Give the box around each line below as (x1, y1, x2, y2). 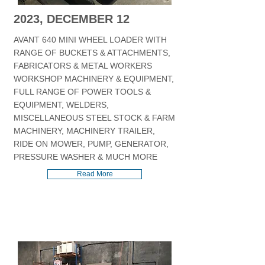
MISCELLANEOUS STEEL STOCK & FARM (14, 113, 175, 122)
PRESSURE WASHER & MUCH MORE (14, 152, 157, 161)
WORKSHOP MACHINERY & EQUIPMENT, (14, 74, 174, 83)
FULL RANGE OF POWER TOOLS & (14, 87, 151, 96)
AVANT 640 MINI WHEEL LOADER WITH (14, 35, 167, 44)
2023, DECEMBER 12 (14, 12, 130, 25)
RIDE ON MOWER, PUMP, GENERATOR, (14, 139, 169, 148)
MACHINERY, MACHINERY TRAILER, (14, 126, 155, 135)
